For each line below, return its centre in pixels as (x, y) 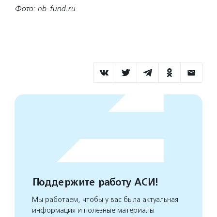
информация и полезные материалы (93, 210)
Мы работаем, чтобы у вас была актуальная (105, 200)
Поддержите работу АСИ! (95, 182)
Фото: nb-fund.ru (45, 8)
